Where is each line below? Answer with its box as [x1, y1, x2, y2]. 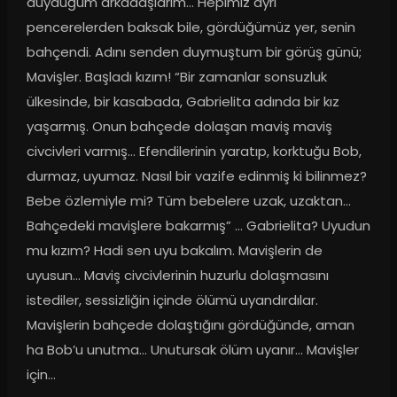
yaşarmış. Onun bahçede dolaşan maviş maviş [26, 117, 332, 136]
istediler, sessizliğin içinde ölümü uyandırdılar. [26, 291, 318, 310]
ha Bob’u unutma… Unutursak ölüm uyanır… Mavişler [26, 340, 359, 360]
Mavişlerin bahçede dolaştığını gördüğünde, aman [26, 315, 354, 335]
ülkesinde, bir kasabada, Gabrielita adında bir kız [26, 92, 339, 112]
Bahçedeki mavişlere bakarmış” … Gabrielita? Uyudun [26, 216, 370, 236]
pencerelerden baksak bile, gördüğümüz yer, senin [26, 18, 355, 37]
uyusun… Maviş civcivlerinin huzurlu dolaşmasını [26, 266, 329, 285]
